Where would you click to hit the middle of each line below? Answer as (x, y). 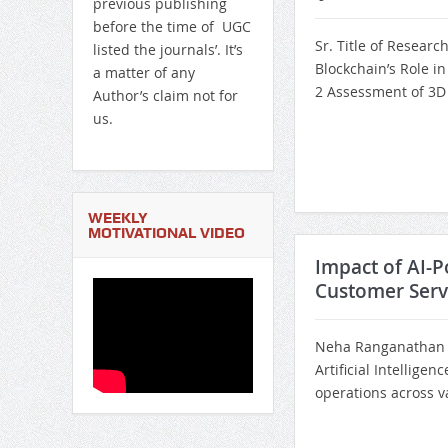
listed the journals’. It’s (167, 50)
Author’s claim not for (165, 96)
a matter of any (143, 73)
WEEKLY (117, 218)
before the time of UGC (171, 27)
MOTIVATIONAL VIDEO (166, 233)
